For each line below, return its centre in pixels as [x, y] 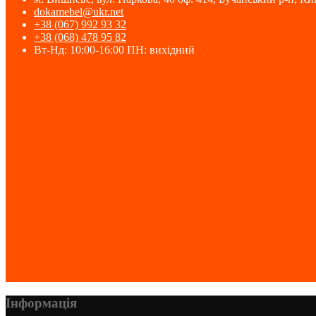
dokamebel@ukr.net [79, 12]
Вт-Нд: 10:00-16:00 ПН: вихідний [114, 50]
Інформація [41, 303]
